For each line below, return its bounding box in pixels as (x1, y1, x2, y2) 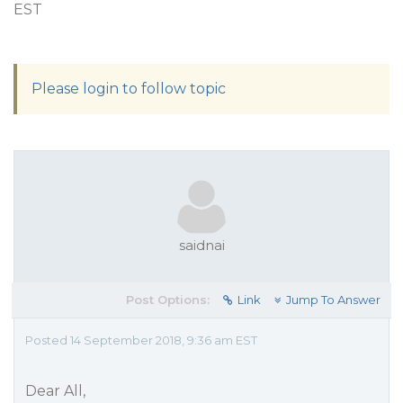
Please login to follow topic (31, 80, 226, 97)
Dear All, (25, 382, 85, 399)
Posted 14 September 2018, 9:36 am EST (25, 333, 257, 347)
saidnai (178, 237, 225, 254)
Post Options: (126, 292, 210, 307)
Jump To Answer (286, 292, 381, 307)
